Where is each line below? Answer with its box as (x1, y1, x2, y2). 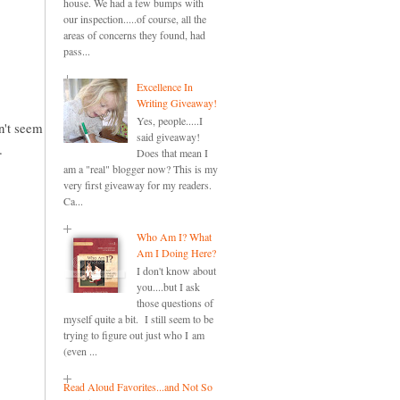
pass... (63, 44, 90, 59)
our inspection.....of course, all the (63, 12, 206, 27)
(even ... (63, 344, 97, 359)
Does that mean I (136, 146, 208, 161)
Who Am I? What (136, 229, 212, 244)
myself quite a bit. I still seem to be (63, 312, 213, 327)
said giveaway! (136, 129, 200, 145)
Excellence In (136, 79, 193, 94)
